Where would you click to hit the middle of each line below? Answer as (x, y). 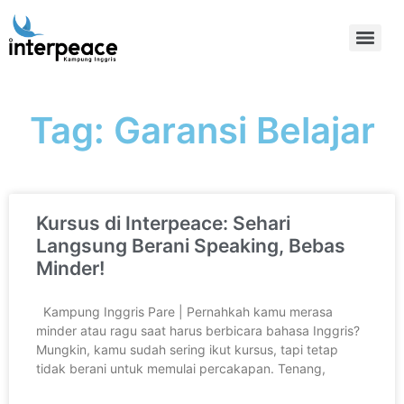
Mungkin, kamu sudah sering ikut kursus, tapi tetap (187, 349)
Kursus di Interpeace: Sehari (163, 223)
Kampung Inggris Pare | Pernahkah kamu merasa (184, 311)
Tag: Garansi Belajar (202, 130)
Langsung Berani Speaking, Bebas (191, 245)
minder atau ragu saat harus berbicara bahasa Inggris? (198, 330)
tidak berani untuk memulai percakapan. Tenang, (181, 368)
